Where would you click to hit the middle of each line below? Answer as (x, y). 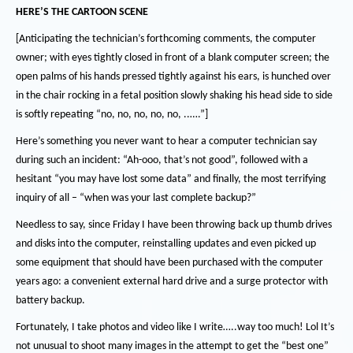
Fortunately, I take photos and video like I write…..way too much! (161, 327)
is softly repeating (56, 115)
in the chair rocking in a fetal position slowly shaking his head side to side (174, 96)
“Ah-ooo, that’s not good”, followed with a (216, 160)
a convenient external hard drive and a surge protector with (196, 282)
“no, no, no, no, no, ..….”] (152, 115)
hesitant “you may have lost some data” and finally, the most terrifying (171, 179)
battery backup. (50, 301)
